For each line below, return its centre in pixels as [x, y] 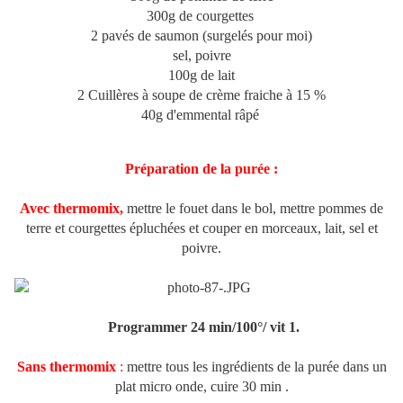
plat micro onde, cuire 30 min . [201, 387]
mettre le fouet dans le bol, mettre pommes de [253, 209]
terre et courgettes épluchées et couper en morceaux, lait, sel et [201, 228]
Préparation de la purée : [201, 169]
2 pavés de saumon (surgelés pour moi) [201, 36]
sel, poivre [201, 56]
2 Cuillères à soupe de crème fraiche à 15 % [201, 95]
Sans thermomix [66, 367]
